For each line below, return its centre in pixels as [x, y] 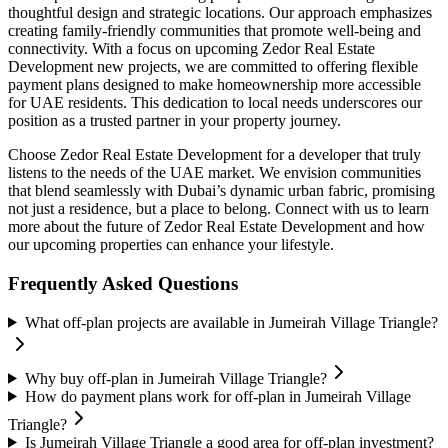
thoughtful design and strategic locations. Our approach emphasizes [220, 13]
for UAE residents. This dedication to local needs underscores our [215, 103]
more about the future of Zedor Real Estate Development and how [216, 227]
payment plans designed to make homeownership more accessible [214, 85]
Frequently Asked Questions [123, 283]
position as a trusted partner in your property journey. [174, 121]
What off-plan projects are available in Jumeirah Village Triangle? [231, 322]
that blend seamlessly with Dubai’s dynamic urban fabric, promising [221, 191]
